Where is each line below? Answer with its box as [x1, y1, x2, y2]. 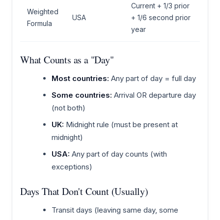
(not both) [52, 103, 85, 113]
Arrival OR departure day [112, 90, 196, 100]
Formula [27, 19, 52, 28]
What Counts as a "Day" [20, 53, 114, 67]
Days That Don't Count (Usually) [20, 185, 148, 198]
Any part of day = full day [109, 74, 196, 83]
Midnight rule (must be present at [64, 120, 178, 130]
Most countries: [52, 74, 109, 83]
